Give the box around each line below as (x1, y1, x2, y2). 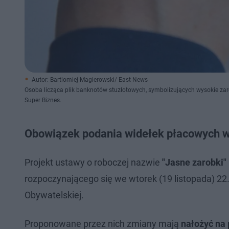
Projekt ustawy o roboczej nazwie (25, 157, 162, 168)
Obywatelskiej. (25, 190, 84, 200)
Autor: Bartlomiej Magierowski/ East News (32, 76, 148, 83)
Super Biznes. (25, 97, 61, 104)
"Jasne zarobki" (162, 157, 226, 168)
